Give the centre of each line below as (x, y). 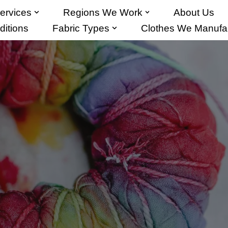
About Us (194, 12)
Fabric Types (81, 28)
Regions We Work (103, 12)
